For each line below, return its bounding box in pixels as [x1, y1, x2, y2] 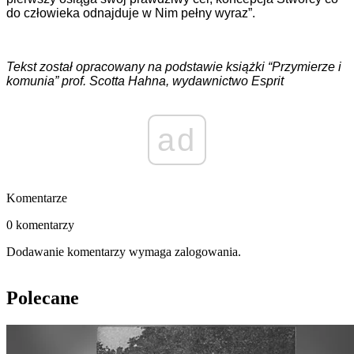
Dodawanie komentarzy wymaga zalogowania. [6, 245, 241, 259]
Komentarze [6, 191, 67, 205]
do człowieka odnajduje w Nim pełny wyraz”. [6, 6, 255, 21]
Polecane [6, 288, 79, 309]
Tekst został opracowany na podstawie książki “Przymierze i [6, 60, 341, 74]
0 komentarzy [6, 218, 74, 232]
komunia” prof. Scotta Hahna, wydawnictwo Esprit [6, 74, 284, 88]
